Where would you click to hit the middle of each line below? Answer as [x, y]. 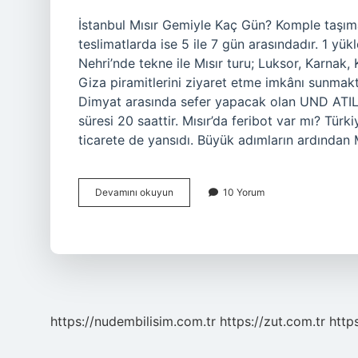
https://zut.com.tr [272, 321]
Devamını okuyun [134, 192]
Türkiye [189, 191]
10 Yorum [244, 192]
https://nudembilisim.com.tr [133, 321]
